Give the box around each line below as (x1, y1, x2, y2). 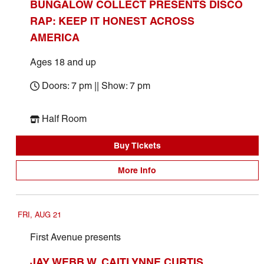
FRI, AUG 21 (17, 210, 61, 219)
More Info (118, 165, 157, 176)
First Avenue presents (29, 232, 121, 243)
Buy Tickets (113, 140, 161, 151)
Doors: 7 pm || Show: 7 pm (41, 80, 150, 91)
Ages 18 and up (29, 57, 96, 68)
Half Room (41, 113, 87, 124)
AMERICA (29, 31, 80, 44)
